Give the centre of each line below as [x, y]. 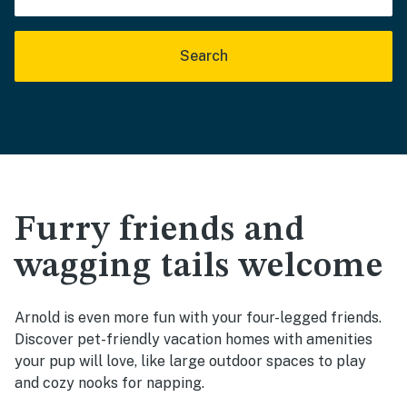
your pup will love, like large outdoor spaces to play [190, 361]
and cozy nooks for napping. [109, 383]
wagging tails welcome [199, 267]
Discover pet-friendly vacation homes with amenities [194, 339]
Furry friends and [160, 231]
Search [203, 56]
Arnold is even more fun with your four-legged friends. [198, 318]
